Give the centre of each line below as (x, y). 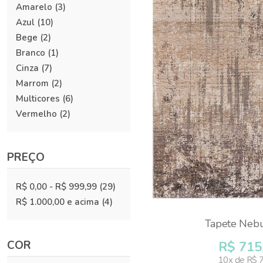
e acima (82, 202)
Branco (31, 53)
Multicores (38, 99)
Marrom (32, 83)
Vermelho (36, 114)
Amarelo (34, 7)
